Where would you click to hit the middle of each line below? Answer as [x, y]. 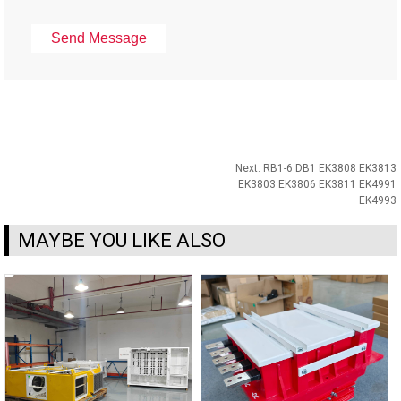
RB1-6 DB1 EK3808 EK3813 [330, 168]
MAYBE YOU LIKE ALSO [122, 240]
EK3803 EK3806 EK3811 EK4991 [317, 184]
